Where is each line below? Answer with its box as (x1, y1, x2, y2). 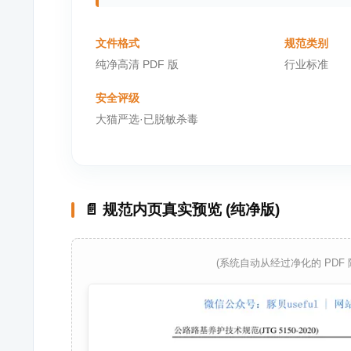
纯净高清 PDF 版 (96, 58, 179, 71)
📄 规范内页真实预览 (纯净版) (84, 201, 280, 218)
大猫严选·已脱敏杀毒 (96, 113, 198, 125)
